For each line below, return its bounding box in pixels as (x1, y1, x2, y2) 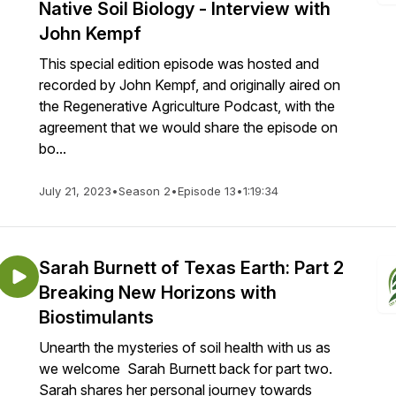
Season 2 (118, 184, 171, 198)
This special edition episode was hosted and (39, 55, 319, 72)
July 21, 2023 (39, 184, 111, 198)
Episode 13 (178, 184, 236, 198)
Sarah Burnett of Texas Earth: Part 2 (39, 257, 344, 278)
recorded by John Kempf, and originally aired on (39, 76, 340, 94)
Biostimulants (39, 307, 154, 328)
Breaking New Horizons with (39, 282, 277, 303)
